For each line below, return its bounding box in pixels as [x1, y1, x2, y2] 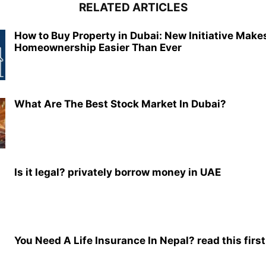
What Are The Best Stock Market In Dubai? [14, 98, 226, 110]
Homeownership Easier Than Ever [14, 42, 182, 53]
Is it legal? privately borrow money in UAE [14, 166, 221, 178]
